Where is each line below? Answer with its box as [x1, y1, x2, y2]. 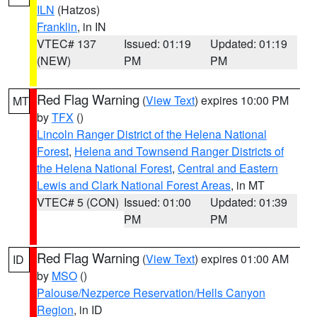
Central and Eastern [178, 160, 278, 176]
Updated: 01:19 [210, 35, 288, 52]
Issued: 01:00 [123, 194, 191, 210]
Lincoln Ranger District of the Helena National [37, 126, 267, 142]
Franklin [37, 18, 77, 35]
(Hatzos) [54, 1, 100, 18]
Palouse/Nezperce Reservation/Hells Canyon [37, 284, 265, 301]
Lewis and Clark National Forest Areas [37, 177, 231, 193]
